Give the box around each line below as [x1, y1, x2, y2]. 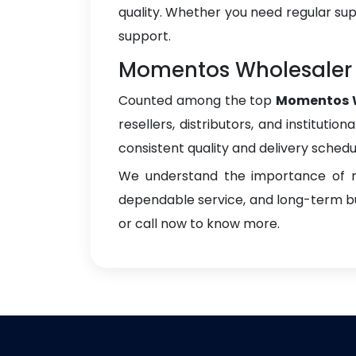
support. [118, 27, 171, 45]
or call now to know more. [118, 215, 280, 233]
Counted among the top [118, 91, 277, 110]
